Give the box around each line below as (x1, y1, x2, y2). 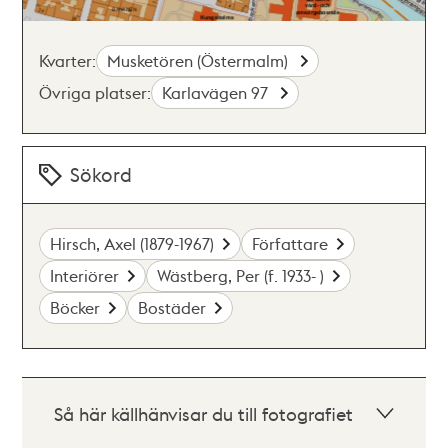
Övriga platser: (39, 82, 152, 103)
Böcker (50, 297, 101, 318)
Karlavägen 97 (162, 82, 273, 103)
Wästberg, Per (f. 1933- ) (157, 265, 325, 286)
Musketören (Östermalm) (107, 50, 293, 71)
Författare (252, 233, 329, 254)
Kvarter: (39, 50, 97, 71)
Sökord (70, 162, 133, 187)
